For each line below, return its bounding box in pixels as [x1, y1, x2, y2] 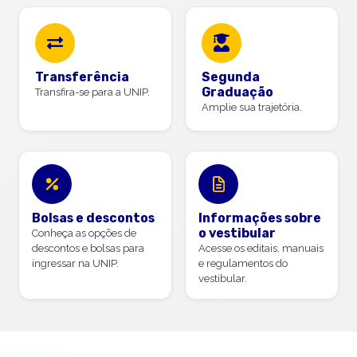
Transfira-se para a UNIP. [35, 85, 150, 98]
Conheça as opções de [32, 226, 136, 239]
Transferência [35, 69, 129, 84]
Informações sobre [198, 210, 321, 226]
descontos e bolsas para [32, 241, 144, 254]
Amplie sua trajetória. [202, 100, 302, 113]
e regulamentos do [198, 257, 288, 269]
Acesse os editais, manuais [198, 241, 324, 254]
